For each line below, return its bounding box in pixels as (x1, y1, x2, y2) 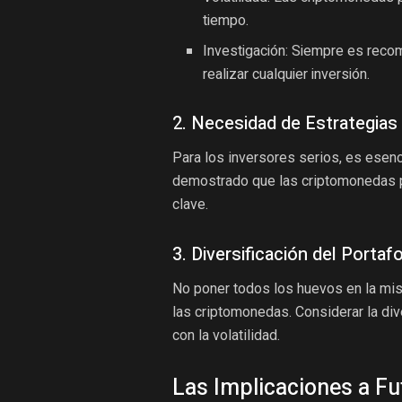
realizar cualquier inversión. (203, 64, 371, 86)
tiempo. (203, 10, 249, 32)
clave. (172, 195, 208, 213)
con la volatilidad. (172, 326, 280, 344)
